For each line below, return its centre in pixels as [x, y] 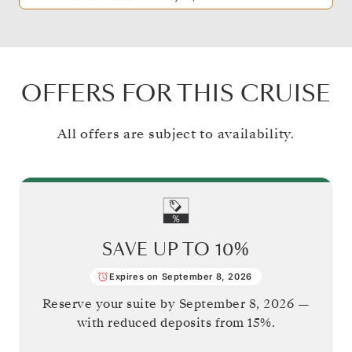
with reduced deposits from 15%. [176, 323]
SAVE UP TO [159, 249]
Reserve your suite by [110, 304]
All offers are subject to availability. [176, 134]
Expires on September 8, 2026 [181, 276]
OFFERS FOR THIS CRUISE [176, 93]
